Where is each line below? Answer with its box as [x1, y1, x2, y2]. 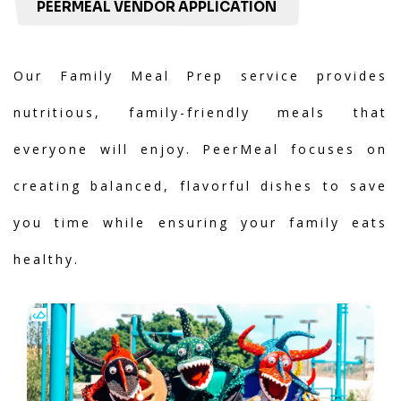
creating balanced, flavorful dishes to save [13, 177, 388, 194]
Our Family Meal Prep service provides [13, 67, 388, 84]
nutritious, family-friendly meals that [13, 104, 388, 121]
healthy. [13, 251, 80, 268]
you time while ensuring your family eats [13, 214, 388, 231]
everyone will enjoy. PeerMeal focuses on [13, 141, 388, 158]
